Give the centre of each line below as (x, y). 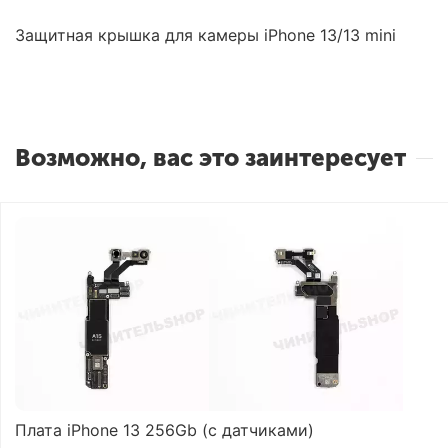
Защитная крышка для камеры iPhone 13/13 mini (205, 34)
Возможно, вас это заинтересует (210, 157)
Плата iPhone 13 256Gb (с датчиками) (164, 430)
